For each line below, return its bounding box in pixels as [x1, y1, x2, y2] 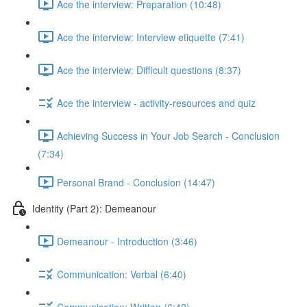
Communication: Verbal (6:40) [57, 267, 186, 281]
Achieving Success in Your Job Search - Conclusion [57, 128, 280, 143]
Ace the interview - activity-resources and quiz [57, 95, 256, 110]
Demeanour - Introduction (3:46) [57, 234, 197, 248]
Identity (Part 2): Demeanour [32, 201, 156, 215]
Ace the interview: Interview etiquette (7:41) [57, 29, 245, 44]
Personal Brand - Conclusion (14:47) [57, 175, 215, 189]
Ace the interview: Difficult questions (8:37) [57, 62, 241, 77]
